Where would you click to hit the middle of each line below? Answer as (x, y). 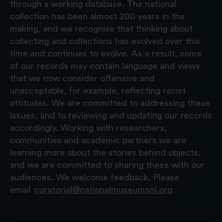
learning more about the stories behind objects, (105, 152)
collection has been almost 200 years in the (97, 16)
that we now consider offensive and (82, 78)
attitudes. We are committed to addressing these (110, 103)
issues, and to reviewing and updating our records (111, 115)
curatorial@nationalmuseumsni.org (103, 190)
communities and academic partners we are (98, 140)
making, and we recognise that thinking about (101, 28)
